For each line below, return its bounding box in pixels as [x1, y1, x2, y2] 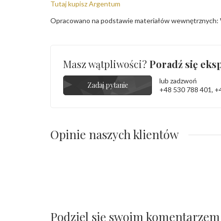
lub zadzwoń [159, 76, 197, 85]
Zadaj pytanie [87, 80, 128, 90]
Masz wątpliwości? [63, 57, 149, 71]
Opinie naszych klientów [50, 126, 179, 142]
